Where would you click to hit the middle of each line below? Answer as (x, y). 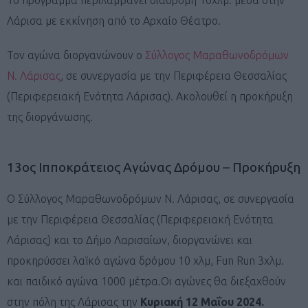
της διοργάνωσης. (50, 117)
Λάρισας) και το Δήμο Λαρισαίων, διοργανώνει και (130, 240)
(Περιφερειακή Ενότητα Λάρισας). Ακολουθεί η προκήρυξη (150, 96)
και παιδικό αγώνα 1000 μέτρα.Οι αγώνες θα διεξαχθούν (146, 281)
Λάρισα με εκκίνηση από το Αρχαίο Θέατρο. (114, 20)
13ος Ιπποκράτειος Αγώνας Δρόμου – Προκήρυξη (154, 167)
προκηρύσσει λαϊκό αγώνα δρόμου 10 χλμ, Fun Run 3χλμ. (145, 260)
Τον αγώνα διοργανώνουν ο (76, 55)
